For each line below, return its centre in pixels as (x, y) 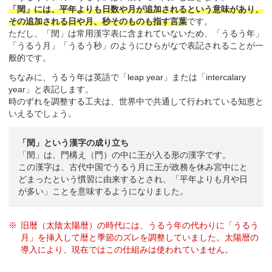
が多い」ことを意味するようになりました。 (103, 191)
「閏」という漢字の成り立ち (73, 143)
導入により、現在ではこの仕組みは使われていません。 (127, 250)
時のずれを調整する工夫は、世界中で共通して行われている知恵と (136, 101)
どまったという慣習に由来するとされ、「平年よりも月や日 (133, 179)
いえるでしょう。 (42, 114)
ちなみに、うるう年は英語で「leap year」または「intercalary (127, 77)
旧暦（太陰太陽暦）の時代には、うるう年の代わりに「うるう (139, 225)
